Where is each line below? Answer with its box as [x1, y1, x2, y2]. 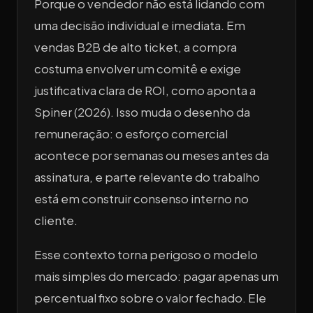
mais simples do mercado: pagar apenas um [34, 268, 279, 284]
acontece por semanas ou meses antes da [34, 147, 269, 163]
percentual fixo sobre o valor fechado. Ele [34, 290, 266, 305]
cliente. [34, 212, 78, 228]
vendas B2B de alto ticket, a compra [34, 39, 237, 54]
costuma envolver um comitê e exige [34, 61, 241, 76]
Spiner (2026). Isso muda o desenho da [34, 104, 250, 119]
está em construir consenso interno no [34, 191, 249, 206]
